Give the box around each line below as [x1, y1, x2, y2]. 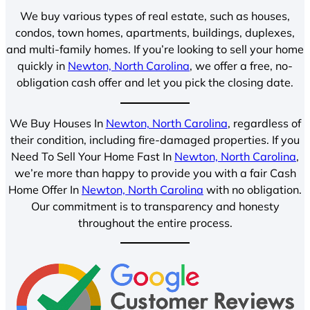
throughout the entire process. [77, 215, 232, 230]
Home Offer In [8, 182, 82, 197]
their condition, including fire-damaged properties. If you [10, 132, 300, 147]
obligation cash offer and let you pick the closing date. [17, 75, 293, 90]
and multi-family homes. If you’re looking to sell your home [6, 42, 304, 57]
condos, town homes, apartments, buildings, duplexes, [15, 26, 295, 40]
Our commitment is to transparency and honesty [30, 199, 280, 213]
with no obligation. [203, 182, 302, 197]
